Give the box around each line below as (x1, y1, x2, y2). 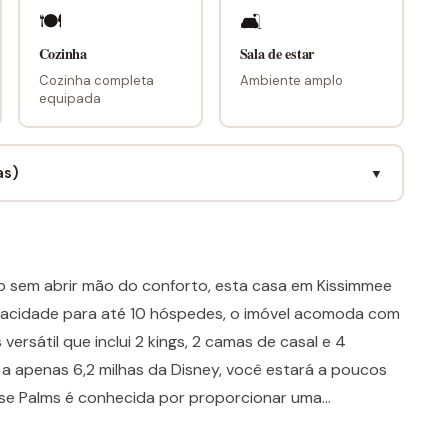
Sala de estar (239, 42, 314, 64)
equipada (38, 89, 101, 107)
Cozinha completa (38, 71, 154, 89)
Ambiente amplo (239, 71, 343, 89)
